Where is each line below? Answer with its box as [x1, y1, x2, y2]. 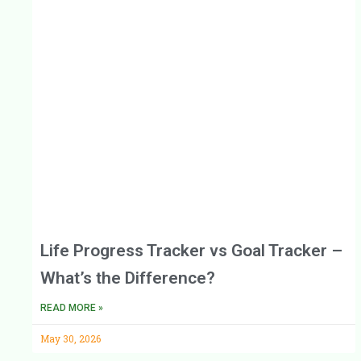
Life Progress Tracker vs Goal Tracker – [40, 240, 342, 260]
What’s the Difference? [40, 268, 215, 288]
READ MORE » [40, 301, 103, 313]
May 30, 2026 [40, 331, 101, 345]
